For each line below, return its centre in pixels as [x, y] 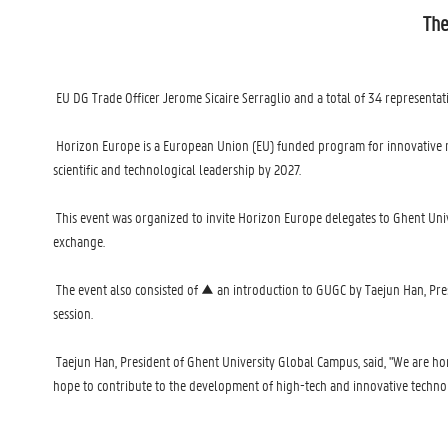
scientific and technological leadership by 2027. [178, 169]
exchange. [80, 241]
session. [74, 313]
